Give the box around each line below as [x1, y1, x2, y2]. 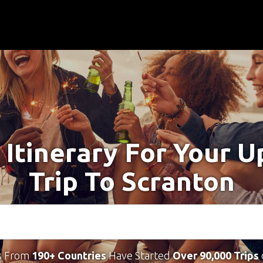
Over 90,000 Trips [172, 249, 259, 261]
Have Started [106, 249, 173, 261]
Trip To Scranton [28, 166, 235, 196]
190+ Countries [31, 249, 106, 261]
